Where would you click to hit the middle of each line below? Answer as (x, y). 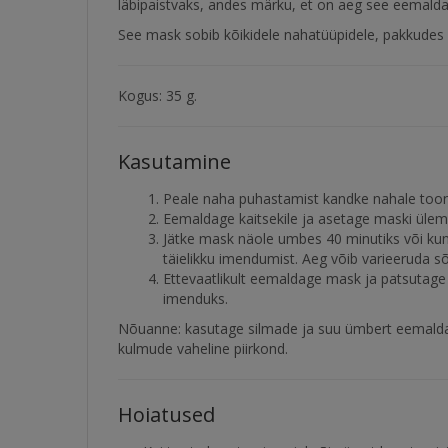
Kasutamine (174, 161)
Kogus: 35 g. (157, 95)
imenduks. (195, 298)
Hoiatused (166, 414)
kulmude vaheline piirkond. (203, 348)
